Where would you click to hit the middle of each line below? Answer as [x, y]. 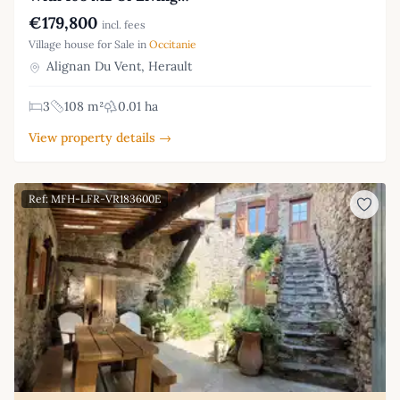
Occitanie [173, 45]
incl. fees [124, 25]
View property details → [100, 138]
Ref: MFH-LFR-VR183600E [95, 199]
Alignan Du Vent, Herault [117, 67]
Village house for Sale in [89, 45]
